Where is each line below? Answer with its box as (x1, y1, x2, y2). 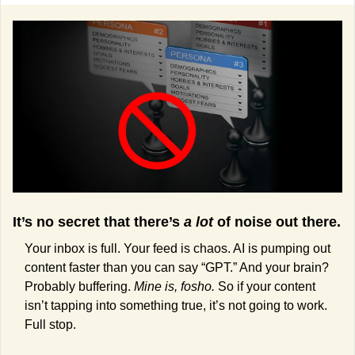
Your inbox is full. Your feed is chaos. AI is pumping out (25, 242, 330, 256)
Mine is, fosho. (134, 280, 218, 294)
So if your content (218, 280, 315, 294)
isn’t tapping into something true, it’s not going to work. (25, 299, 327, 313)
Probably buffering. (25, 280, 134, 294)
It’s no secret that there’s (13, 214, 184, 231)
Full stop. (25, 318, 76, 332)
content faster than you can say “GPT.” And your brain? (25, 261, 329, 275)
